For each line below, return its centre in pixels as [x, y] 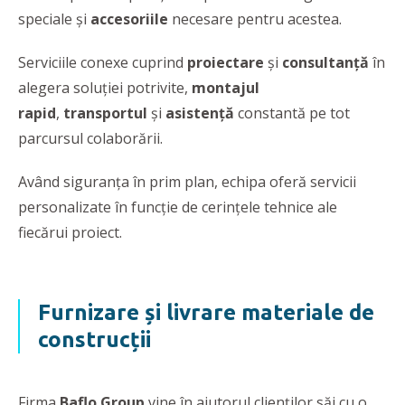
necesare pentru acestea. [255, 19]
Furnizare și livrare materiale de [206, 312]
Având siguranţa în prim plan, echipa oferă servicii [187, 181]
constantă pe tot [292, 113]
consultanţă [325, 62]
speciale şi [54, 19]
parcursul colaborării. [92, 138]
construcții [94, 339]
